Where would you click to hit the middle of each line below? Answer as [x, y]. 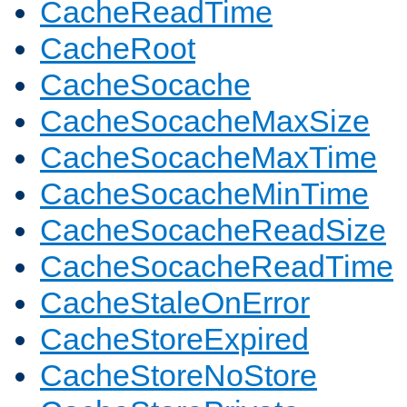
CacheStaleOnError [175, 303]
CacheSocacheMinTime [204, 194]
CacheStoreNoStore [179, 376]
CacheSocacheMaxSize [205, 121]
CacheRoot [118, 49]
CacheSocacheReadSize [213, 230]
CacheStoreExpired [174, 339]
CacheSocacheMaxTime [208, 158]
